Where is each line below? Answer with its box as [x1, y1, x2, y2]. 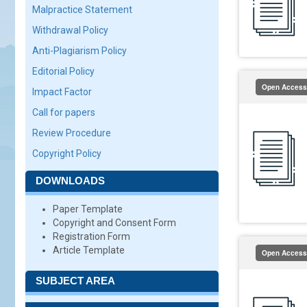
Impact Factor [32, 86, 92, 97]
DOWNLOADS [36, 175, 105, 186]
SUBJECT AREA [36, 275, 115, 286]
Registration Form [53, 231, 130, 242]
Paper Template [53, 204, 123, 214]
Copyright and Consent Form [53, 217, 176, 228]
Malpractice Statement [32, 4, 132, 15]
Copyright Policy [32, 148, 101, 159]
